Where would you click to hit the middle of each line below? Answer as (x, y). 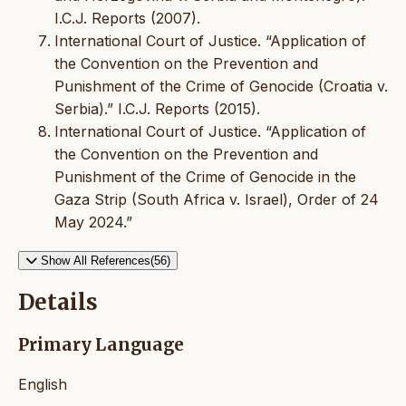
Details (58, 303)
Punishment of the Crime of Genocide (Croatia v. (221, 86)
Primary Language (101, 345)
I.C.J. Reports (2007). (127, 18)
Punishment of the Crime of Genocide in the (205, 176)
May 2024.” (93, 222)
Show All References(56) (106, 260)
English (43, 385)
